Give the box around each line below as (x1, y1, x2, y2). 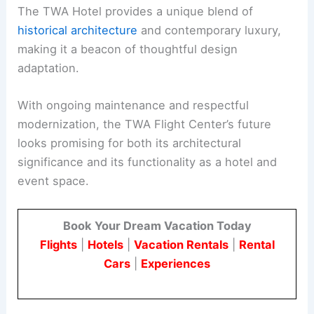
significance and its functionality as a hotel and (18, 154, 278, 169)
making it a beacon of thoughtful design (18, 41, 238, 56)
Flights (39, 238, 77, 252)
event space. (18, 173, 90, 188)
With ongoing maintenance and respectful (18, 97, 250, 112)
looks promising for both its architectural (18, 135, 242, 150)
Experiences (141, 257, 210, 271)
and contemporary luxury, (137, 22, 282, 37)
